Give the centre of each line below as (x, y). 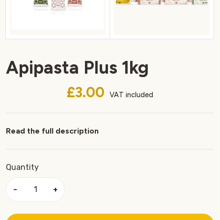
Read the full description (52, 131)
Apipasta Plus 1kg (77, 67)
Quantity (22, 167)
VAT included (130, 95)
